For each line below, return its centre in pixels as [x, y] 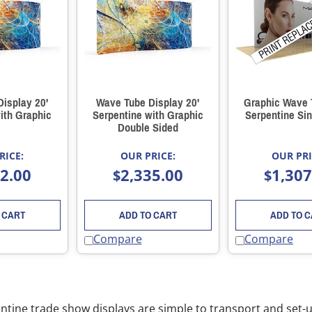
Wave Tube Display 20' [148, 103]
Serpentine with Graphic [148, 116]
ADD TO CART [148, 216]
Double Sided [148, 128]
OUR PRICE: [148, 156]
